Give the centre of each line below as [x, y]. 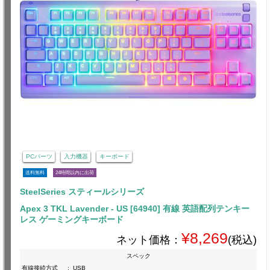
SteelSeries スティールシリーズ [82, 191]
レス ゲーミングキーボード [72, 219]
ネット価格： [149, 240]
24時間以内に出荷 [75, 172]
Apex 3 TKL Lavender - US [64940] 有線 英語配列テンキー [135, 208]
